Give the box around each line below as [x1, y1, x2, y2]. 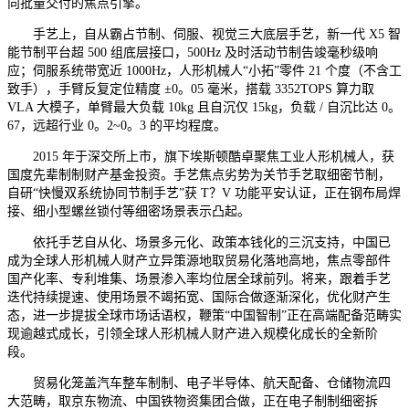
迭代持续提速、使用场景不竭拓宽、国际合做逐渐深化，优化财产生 [7, 289, 391, 304]
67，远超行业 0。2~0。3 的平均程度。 [7, 118, 226, 132]
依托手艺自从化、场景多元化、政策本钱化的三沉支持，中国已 [7, 235, 391, 249]
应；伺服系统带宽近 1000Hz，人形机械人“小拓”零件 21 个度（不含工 [7, 63, 402, 78]
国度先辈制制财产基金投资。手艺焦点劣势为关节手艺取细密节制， [7, 167, 391, 182]
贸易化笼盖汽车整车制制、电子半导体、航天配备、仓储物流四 [7, 375, 391, 390]
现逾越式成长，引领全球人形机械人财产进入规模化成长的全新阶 [7, 326, 378, 341]
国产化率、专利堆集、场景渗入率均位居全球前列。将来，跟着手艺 [7, 271, 391, 286]
